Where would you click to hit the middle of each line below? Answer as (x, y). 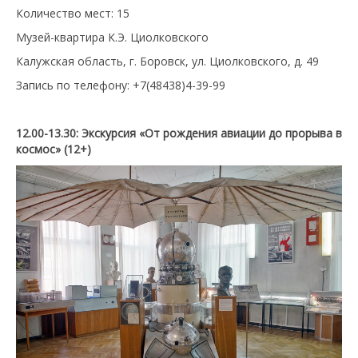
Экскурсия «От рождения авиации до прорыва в (212, 133)
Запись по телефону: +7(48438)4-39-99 (121, 85)
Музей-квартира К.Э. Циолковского (112, 37)
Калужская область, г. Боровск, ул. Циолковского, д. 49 (167, 61)
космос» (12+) (54, 149)
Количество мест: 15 (73, 13)
